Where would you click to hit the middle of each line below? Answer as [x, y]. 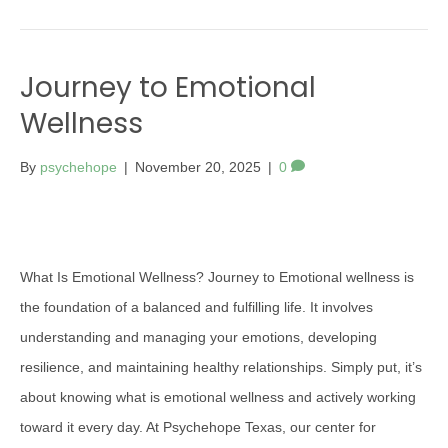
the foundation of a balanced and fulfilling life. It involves [196, 307]
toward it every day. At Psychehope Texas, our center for [198, 427]
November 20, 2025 [198, 167]
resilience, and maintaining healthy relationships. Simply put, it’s [221, 367]
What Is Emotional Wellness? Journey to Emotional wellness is [217, 277]
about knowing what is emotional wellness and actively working [218, 397]
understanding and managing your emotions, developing [198, 337]
